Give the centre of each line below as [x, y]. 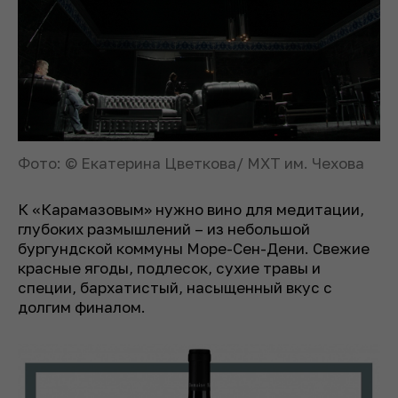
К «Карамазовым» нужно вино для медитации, [191, 209]
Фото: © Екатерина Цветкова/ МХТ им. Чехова [191, 163]
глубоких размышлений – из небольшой [164, 228]
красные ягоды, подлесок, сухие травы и [169, 267]
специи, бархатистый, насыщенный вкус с [175, 287]
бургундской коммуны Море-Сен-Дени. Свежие [194, 248]
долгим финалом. [82, 306]
